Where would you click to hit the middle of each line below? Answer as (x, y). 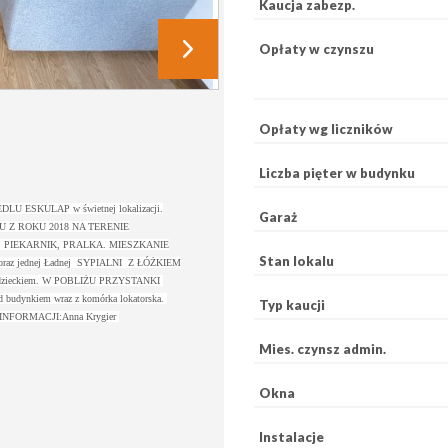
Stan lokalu (296, 261)
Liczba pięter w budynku (337, 173)
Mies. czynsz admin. (322, 349)
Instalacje (291, 437)
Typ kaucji (292, 305)
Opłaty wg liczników (326, 129)
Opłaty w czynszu (316, 49)
